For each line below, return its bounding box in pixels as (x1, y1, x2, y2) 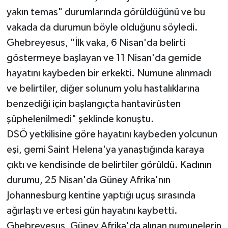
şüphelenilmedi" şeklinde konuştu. (6, 114, 154, 125)
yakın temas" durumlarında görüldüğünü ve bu (6, 7, 205, 18)
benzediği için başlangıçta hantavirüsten (6, 99, 181, 109)
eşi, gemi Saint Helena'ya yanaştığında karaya (6, 145, 204, 155)
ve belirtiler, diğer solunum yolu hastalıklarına (6, 83, 199, 94)
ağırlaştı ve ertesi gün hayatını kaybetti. (6, 206, 178, 216)
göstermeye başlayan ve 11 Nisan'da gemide (6, 53, 202, 64)
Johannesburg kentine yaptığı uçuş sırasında (6, 190, 195, 201)
